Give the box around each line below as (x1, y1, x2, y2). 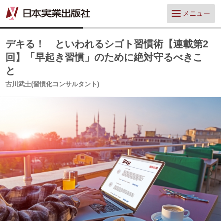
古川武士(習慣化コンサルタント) (5, 80, 100, 88)
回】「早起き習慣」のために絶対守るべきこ (5, 52, 203, 63)
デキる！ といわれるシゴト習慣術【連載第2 (5, 38, 209, 49)
